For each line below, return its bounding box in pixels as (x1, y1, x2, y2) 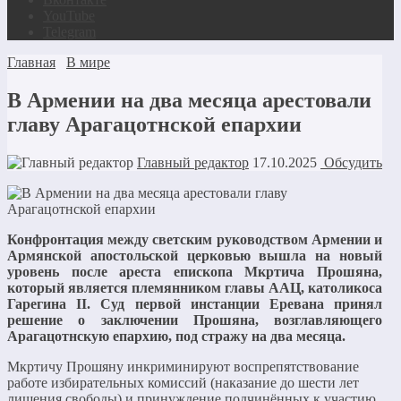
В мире (66, 55, 110, 70)
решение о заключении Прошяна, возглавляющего (7, 311, 383, 328)
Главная (7, 55, 55, 70)
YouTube (43, 8, 95, 23)
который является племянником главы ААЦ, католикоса (7, 279, 383, 295)
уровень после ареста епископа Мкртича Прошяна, (7, 263, 383, 279)
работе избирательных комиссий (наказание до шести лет (7, 374, 359, 390)
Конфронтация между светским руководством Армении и (7, 231, 383, 247)
